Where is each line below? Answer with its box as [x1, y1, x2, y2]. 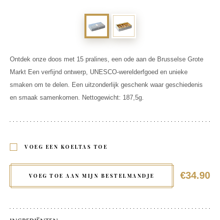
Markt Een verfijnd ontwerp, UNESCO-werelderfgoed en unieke [10, 68, 188, 76]
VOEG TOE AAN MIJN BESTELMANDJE [28, 172, 155, 179]
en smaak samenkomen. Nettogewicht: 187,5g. [10, 93, 144, 101]
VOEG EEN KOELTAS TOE [25, 143, 108, 150]
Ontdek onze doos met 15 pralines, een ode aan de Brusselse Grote [10, 55, 203, 63]
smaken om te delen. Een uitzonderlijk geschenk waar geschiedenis [10, 81, 203, 88]
